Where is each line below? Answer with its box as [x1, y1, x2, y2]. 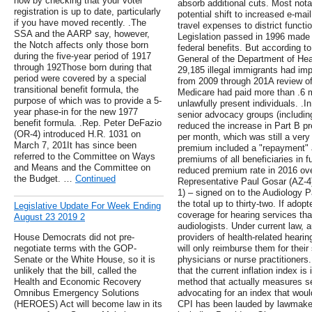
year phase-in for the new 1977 [14, 107, 138, 118]
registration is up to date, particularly [14, 6, 161, 17]
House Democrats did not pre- [14, 232, 134, 243]
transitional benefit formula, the [14, 84, 139, 95]
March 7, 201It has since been [14, 140, 136, 151]
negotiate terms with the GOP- [14, 243, 136, 254]
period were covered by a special [14, 73, 146, 84]
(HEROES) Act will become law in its [14, 299, 162, 310]
